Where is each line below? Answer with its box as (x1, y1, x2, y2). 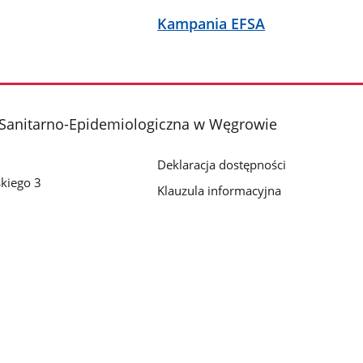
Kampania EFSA (157, 14, 266, 34)
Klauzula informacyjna (157, 181, 282, 199)
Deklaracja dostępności (157, 156, 287, 173)
